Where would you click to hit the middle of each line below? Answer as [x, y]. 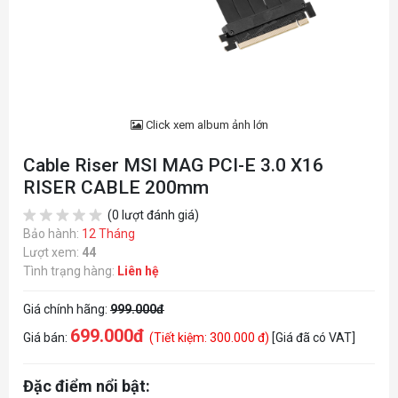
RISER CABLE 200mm [116, 187]
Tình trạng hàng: [70, 271]
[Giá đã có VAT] [314, 338]
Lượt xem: [52, 252]
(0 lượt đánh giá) [152, 215]
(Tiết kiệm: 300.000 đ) [211, 338]
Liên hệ [138, 271]
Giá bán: [47, 338]
